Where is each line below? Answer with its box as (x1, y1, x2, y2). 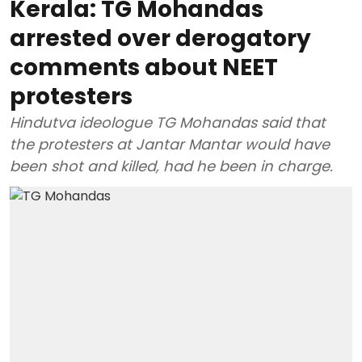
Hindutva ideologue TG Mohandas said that (10, 112, 326, 133)
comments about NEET (10, 51, 278, 83)
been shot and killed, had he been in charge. (10, 155, 333, 176)
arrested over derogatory (10, 22, 311, 54)
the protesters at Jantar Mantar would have (10, 133, 330, 154)
